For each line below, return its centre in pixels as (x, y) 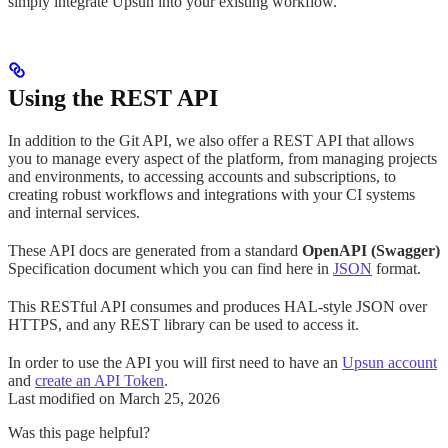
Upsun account (389, 362)
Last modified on (61, 398)
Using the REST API (113, 97)
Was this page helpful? (79, 432)
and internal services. (74, 212)
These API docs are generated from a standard (155, 250)
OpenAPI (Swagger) (371, 250)
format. (396, 268)
